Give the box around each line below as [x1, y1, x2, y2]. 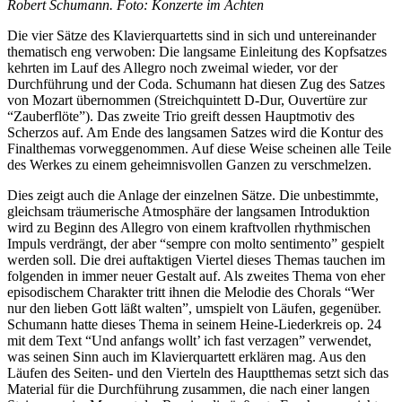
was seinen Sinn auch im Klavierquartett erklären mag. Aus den [7, 348, 366, 364]
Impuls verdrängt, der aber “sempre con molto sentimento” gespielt [7, 235, 384, 251]
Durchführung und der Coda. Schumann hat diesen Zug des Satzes [7, 75, 385, 92]
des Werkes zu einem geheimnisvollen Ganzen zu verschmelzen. [7, 156, 371, 172]
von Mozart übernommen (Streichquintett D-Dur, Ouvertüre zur [7, 92, 367, 108]
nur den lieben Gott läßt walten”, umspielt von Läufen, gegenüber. [7, 300, 381, 316]
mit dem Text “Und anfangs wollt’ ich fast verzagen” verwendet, [7, 332, 371, 348]
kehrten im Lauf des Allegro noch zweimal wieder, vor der [7, 59, 337, 75]
